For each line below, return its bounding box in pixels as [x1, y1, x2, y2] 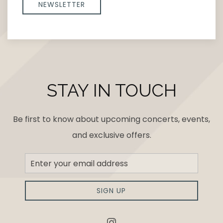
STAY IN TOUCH [46, 80, 177, 101]
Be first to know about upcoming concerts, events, [13, 113, 210, 125]
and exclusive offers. [72, 129, 151, 141]
